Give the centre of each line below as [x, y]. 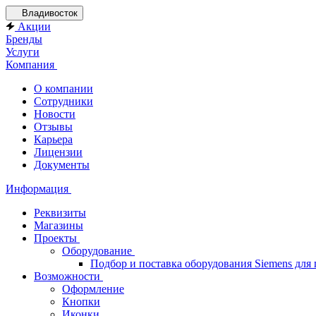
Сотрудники [63, 101]
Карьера [53, 139]
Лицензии [58, 152]
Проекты [57, 238]
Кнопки [81, 302]
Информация [38, 189]
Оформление [93, 289]
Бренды [24, 39]
